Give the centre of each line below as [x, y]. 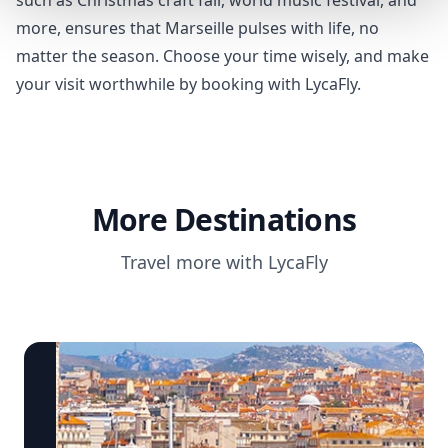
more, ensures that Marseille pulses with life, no [197, 28]
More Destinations [224, 219]
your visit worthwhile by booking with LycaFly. [188, 84]
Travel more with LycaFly [224, 262]
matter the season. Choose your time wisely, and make [222, 56]
